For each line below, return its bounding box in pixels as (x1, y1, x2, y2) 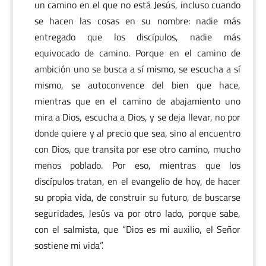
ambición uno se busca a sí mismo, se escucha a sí (34, 62, 241, 77)
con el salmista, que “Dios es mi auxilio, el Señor (34, 222, 241, 237)
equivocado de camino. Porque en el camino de (34, 46, 241, 61)
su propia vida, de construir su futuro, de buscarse (34, 190, 241, 205)
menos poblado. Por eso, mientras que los (34, 158, 241, 173)
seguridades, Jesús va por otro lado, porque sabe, (34, 206, 241, 221)
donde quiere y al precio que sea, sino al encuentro (34, 126, 241, 141)
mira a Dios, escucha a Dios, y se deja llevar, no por (34, 110, 241, 125)
